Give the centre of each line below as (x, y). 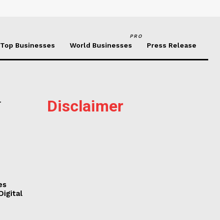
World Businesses (101, 45)
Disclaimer (85, 106)
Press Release (172, 45)
